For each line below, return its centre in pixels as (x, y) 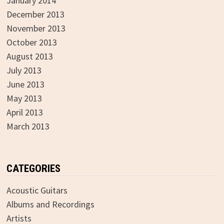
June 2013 (25, 84)
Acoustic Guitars (37, 190)
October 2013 (31, 42)
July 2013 (24, 70)
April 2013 (24, 112)
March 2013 (28, 126)
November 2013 (36, 28)
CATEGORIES (33, 169)
